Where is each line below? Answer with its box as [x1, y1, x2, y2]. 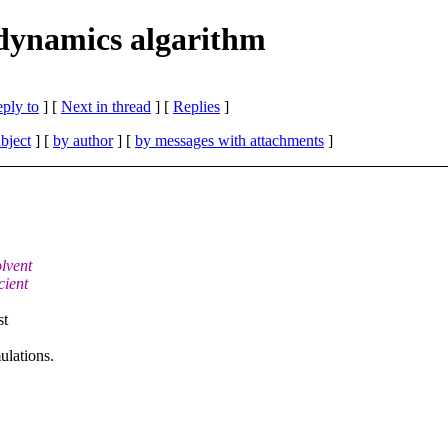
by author [53, 131, 113, 149]
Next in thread [61, 97, 151, 115]
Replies [173, 97, 220, 115]
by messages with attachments [135, 131, 324, 149]
